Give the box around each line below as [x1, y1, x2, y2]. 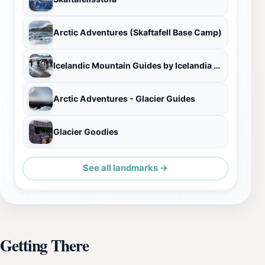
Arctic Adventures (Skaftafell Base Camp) [53, 27, 222, 37]
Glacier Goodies [53, 126, 118, 137]
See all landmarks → [83, 163, 168, 174]
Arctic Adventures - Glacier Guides [53, 93, 195, 104]
